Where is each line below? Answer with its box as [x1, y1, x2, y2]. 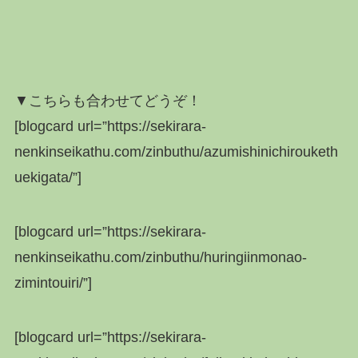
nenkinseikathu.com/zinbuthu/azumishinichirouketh [14, 143, 338, 160]
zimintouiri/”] [14, 274, 92, 291]
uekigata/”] [14, 169, 82, 185]
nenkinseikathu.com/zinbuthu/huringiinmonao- [14, 249, 307, 265]
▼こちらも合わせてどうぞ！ [14, 92, 201, 109]
